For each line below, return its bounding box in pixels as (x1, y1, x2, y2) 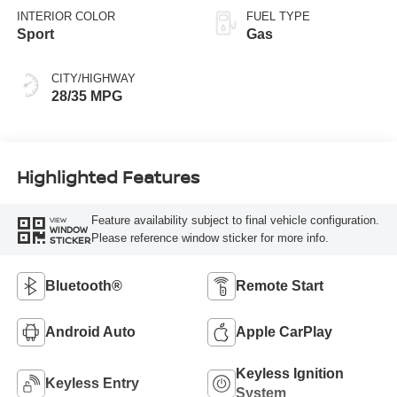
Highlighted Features (16, 165, 199, 190)
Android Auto (44, 323, 136, 339)
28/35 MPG (51, 88, 122, 104)
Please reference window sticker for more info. (90, 231, 329, 245)
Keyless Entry (44, 375, 139, 391)
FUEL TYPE (246, 9, 310, 23)
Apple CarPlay (236, 323, 332, 339)
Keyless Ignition (236, 365, 344, 381)
